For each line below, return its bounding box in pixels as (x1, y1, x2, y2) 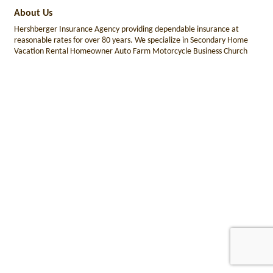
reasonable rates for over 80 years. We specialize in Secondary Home (14, 36, 248, 45)
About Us (14, 9, 52, 18)
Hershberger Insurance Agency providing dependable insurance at (14, 25, 239, 34)
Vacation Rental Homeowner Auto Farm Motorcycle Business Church (14, 47, 247, 56)
